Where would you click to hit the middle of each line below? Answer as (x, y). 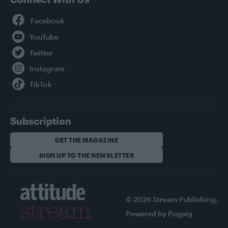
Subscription (41, 121)
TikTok (40, 77)
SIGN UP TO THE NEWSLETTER (87, 155)
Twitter (40, 45)
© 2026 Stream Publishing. (172, 199)
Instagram (46, 61)
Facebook (47, 12)
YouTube (43, 30)
